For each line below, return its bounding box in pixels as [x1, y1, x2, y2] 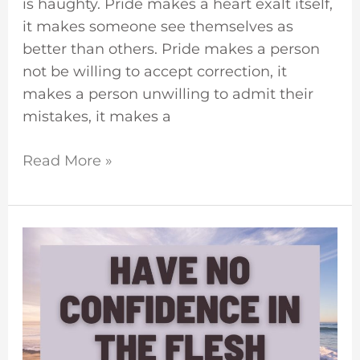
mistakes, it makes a [22, 107, 171, 125]
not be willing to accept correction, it [22, 62, 287, 80]
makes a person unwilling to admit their [22, 84, 313, 103]
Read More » [22, 151, 112, 170]
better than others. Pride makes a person [22, 39, 320, 58]
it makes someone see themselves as [22, 17, 293, 35]
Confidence [21, 297, 104, 315]
